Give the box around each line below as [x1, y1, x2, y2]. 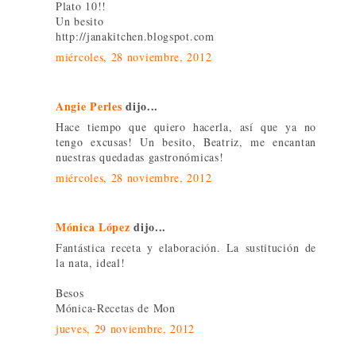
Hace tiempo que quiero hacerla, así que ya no [56, 119, 316, 135]
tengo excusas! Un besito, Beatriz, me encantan [56, 134, 316, 150]
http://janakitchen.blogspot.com [56, 29, 215, 44]
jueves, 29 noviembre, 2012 [56, 321, 195, 337]
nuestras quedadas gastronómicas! [56, 149, 224, 165]
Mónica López [56, 219, 130, 236]
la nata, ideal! [56, 255, 126, 271]
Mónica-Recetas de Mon [56, 300, 176, 316]
